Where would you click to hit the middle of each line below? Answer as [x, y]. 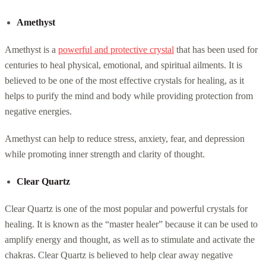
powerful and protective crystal [116, 49]
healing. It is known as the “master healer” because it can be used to [131, 224]
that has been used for [216, 49]
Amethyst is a [31, 49]
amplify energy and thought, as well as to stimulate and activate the [130, 239]
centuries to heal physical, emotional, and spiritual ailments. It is [123, 65]
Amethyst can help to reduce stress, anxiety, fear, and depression [125, 138]
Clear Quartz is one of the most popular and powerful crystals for [126, 208]
